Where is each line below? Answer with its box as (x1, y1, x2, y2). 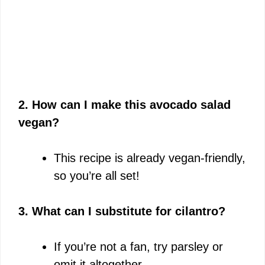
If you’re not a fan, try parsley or (54, 240, 223, 253)
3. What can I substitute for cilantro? (18, 204, 225, 218)
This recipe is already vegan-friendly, (54, 151, 245, 164)
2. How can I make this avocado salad (18, 98, 231, 111)
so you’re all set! (54, 169, 140, 182)
